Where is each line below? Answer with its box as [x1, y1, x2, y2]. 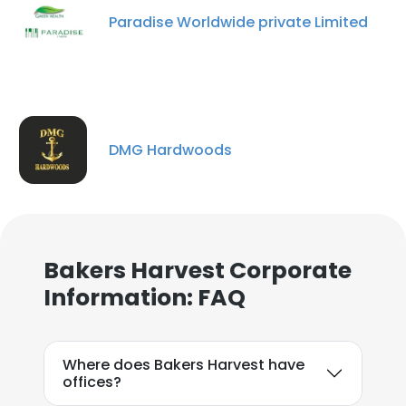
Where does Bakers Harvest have [63, 354, 304, 375]
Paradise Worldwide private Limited [109, 11, 368, 33]
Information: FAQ [43, 282, 246, 314]
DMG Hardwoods [109, 139, 232, 160]
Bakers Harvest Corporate [43, 255, 352, 286]
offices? [63, 372, 121, 392]
